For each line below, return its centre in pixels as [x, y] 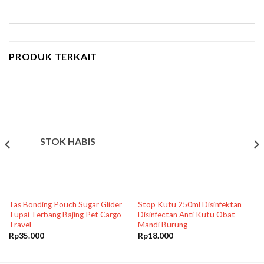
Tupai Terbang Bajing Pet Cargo [65, 215]
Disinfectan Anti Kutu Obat [186, 215]
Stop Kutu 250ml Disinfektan [189, 205]
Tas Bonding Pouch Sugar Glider [65, 205]
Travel [20, 225]
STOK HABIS [67, 141]
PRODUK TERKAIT [53, 56]
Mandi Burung [162, 225]
